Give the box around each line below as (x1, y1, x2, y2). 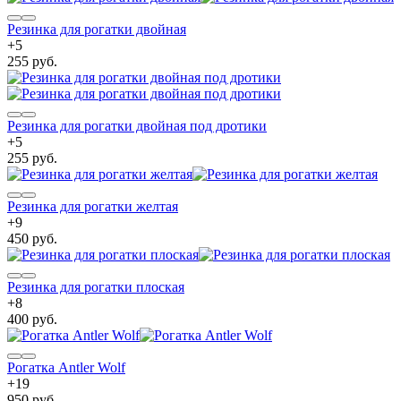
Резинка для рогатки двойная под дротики (7, 117, 267, 133)
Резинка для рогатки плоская (7, 278, 184, 294)
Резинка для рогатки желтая (7, 198, 178, 214)
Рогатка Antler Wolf (7, 359, 125, 375)
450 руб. (7, 230, 57, 246)
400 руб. (7, 311, 57, 327)
